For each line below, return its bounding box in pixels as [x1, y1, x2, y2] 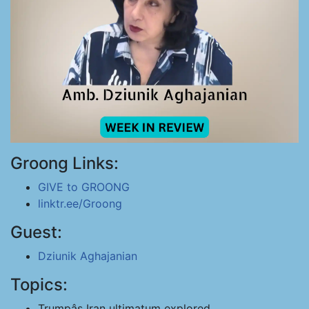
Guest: [10, 222, 62, 242]
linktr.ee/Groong [38, 197, 122, 210]
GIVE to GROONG [38, 180, 130, 194]
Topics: [10, 275, 68, 295]
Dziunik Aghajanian [38, 249, 137, 263]
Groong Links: [10, 153, 119, 173]
